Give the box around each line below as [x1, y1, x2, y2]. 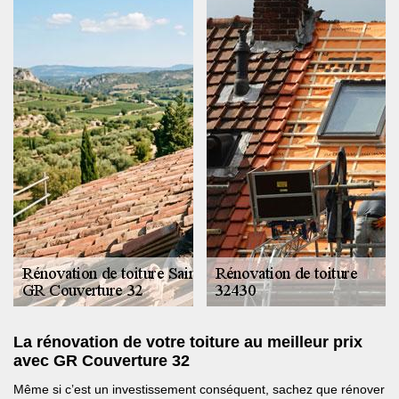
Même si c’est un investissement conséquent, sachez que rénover [13, 382, 385, 397]
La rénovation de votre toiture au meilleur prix [13, 333, 362, 352]
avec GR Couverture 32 [13, 352, 190, 370]
